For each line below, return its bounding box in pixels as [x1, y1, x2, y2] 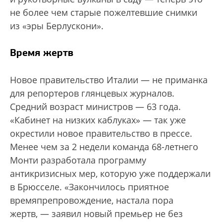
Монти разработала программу [10, 154, 146, 166]
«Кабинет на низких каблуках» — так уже [10, 114, 186, 126]
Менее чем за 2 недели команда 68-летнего [10, 141, 198, 153]
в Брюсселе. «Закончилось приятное [10, 181, 169, 193]
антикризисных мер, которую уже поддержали [10, 167, 211, 179]
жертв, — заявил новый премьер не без [10, 208, 183, 220]
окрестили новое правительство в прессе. [10, 127, 192, 139]
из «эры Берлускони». [10, 20, 104, 32]
